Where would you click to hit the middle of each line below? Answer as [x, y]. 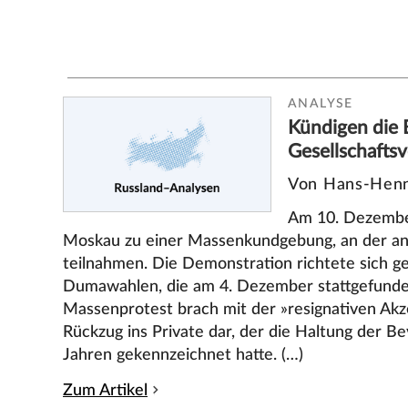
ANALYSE [321, 104]
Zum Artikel [106, 390]
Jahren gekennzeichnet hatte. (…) [184, 354]
